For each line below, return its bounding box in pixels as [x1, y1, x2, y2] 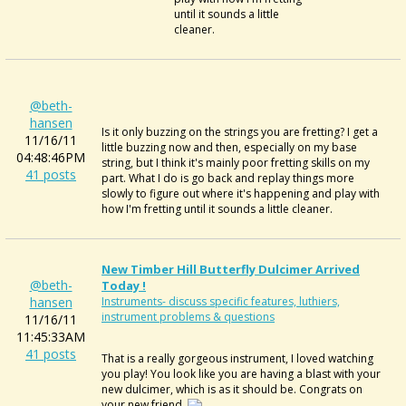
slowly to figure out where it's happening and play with [101, 186, 380, 201]
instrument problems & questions [101, 309, 275, 324]
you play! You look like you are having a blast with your [101, 366, 381, 382]
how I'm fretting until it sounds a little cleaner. [101, 201, 333, 217]
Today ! [101, 277, 146, 294]
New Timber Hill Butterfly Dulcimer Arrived [101, 261, 360, 277]
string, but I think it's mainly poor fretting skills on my [101, 155, 370, 170]
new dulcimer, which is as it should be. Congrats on [101, 382, 362, 397]
